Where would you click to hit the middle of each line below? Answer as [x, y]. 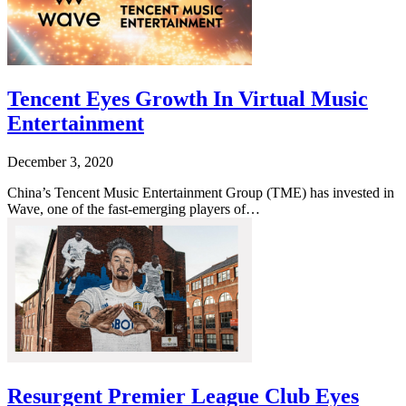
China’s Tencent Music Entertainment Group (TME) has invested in [201, 193]
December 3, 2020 [60, 162]
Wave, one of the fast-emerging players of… [134, 209]
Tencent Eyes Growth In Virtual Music [188, 99]
